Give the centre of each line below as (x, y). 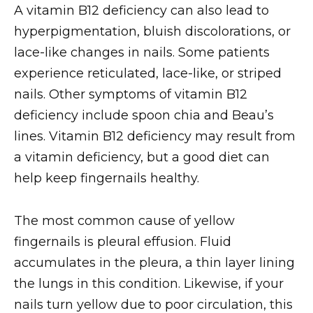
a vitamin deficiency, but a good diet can (142, 158)
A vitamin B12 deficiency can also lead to (141, 11)
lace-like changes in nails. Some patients (142, 53)
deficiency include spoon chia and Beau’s (144, 116)
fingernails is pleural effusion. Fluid (123, 241)
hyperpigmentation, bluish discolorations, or (152, 32)
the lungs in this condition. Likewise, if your (149, 283)
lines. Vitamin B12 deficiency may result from (155, 137)
